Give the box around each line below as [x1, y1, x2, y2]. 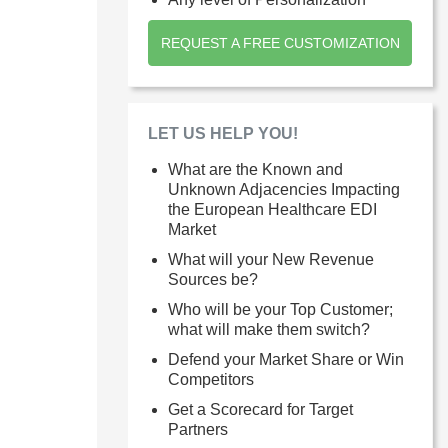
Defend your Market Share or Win [168, 351, 404, 368]
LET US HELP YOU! [148, 125, 298, 142]
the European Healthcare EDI [168, 201, 377, 218]
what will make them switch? [168, 321, 370, 338]
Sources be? [168, 271, 258, 288]
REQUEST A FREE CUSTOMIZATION [160, 35, 400, 51]
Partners [168, 421, 228, 438]
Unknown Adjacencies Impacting [168, 181, 400, 198]
